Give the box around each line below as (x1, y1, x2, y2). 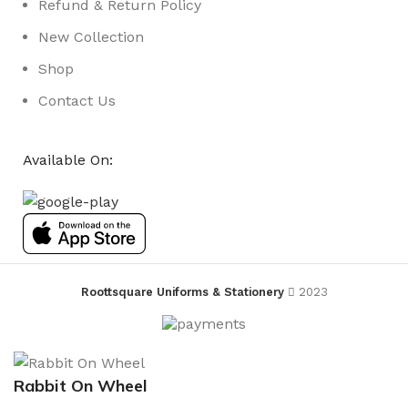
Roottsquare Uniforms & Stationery (80, 285, 284, 299)
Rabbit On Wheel (14, 375, 148, 396)
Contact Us (38, 91, 116, 109)
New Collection (38, 27, 144, 46)
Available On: (23, 150, 113, 168)
